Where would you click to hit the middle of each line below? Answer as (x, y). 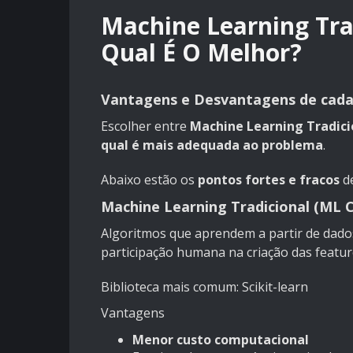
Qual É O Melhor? (201, 53)
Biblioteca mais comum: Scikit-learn (204, 287)
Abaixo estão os (149, 180)
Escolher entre (145, 126)
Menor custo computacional (221, 340)
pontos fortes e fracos (269, 180)
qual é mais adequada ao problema (212, 145)
